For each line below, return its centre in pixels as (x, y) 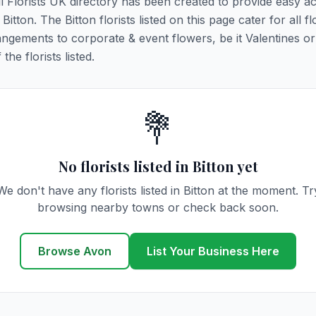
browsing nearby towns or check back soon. (158, 207)
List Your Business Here (213, 251)
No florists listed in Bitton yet (158, 166)
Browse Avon (75, 251)
